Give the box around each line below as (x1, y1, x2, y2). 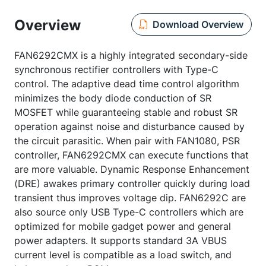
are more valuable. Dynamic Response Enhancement (14, 163, 249, 175)
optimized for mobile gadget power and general (14, 220, 231, 232)
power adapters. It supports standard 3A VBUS (14, 235, 227, 246)
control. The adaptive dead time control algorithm (14, 78, 239, 90)
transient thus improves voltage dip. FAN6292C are (14, 192, 246, 204)
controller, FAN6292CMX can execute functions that (14, 149, 249, 161)
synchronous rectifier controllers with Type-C (14, 64, 218, 75)
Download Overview (152, 18, 243, 30)
